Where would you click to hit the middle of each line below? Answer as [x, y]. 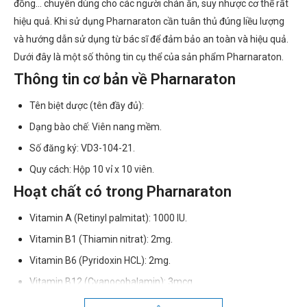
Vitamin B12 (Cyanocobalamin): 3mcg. [112, 282]
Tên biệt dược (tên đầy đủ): [87, 106]
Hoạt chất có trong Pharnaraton [123, 192]
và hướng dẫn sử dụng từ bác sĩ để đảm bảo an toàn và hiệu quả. [151, 39]
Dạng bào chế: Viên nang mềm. [95, 127]
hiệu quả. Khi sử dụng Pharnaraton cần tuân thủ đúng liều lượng [149, 22]
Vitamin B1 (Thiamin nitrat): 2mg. [101, 240]
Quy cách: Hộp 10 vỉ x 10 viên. [91, 170]
